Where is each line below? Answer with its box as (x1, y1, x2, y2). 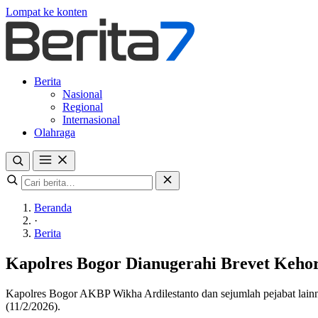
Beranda (34, 202, 72, 214)
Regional (62, 101, 103, 113)
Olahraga (34, 126, 75, 138)
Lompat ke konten (6, 6, 87, 18)
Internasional (62, 114, 120, 126)
